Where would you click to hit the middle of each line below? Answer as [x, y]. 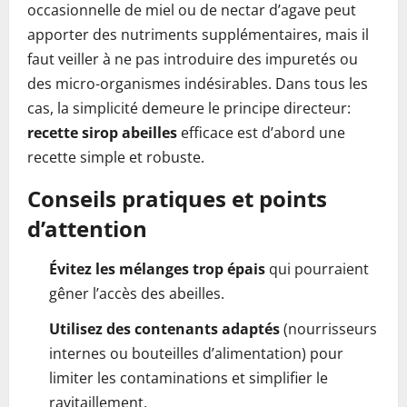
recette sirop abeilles [102, 133]
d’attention [87, 228]
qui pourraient [317, 269]
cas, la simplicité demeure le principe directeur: [189, 108]
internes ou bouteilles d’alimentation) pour [196, 353]
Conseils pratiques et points [177, 199]
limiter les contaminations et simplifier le [189, 378]
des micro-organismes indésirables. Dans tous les [198, 84]
